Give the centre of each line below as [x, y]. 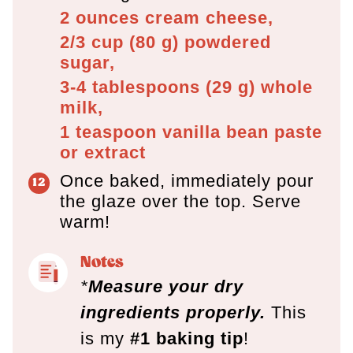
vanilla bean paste [242, 132]
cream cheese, [209, 17]
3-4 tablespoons [130, 87]
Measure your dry [166, 287]
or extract [103, 152]
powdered [225, 42]
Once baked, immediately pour [187, 180]
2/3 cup [92, 42]
